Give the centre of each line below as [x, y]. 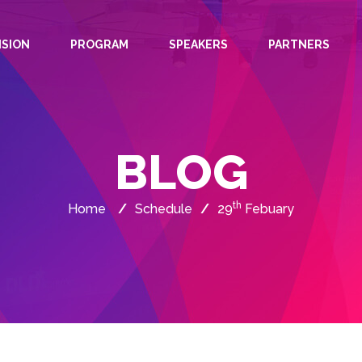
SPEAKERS [198, 44]
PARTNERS [299, 44]
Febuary [268, 209]
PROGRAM [99, 44]
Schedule [164, 209]
